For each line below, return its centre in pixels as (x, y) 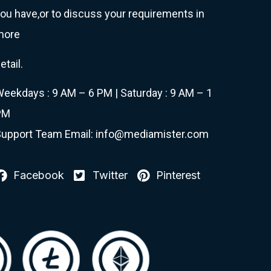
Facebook (38, 175)
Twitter (110, 175)
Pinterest (178, 175)
